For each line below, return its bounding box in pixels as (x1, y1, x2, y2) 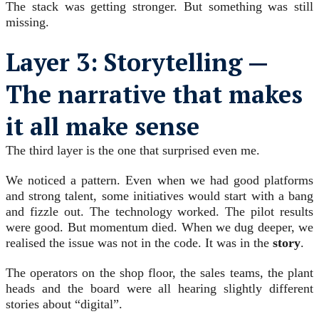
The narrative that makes (6, 78, 303, 111)
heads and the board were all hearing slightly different (6, 281, 313, 296)
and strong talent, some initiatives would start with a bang (6, 189, 313, 204)
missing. (6, 15, 49, 30)
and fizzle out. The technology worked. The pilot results (6, 204, 313, 219)
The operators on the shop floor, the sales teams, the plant (6, 266, 313, 281)
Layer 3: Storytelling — (6, 46, 268, 79)
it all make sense (6, 110, 199, 143)
